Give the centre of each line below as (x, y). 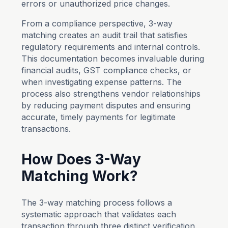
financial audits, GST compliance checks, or (107, 70)
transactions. (46, 129)
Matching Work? (80, 176)
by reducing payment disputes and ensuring (106, 105)
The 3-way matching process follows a (97, 203)
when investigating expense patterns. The (102, 82)
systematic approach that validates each (99, 214)
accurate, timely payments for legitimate (99, 117)
